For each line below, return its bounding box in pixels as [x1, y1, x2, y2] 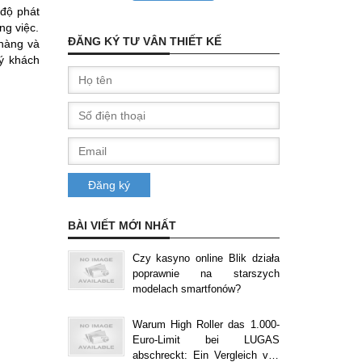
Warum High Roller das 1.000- [132, 318, 280, 330]
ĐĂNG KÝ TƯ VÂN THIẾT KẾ [67, 35, 221, 48]
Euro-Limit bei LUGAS [132, 334, 280, 346]
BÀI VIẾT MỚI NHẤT [67, 219, 176, 232]
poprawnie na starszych [132, 267, 280, 280]
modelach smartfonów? [132, 283, 241, 295]
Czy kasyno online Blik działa [132, 252, 280, 264]
